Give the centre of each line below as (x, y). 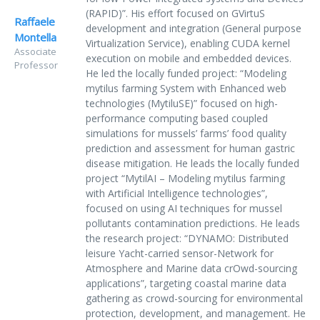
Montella (35, 37)
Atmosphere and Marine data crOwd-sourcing (191, 269)
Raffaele (35, 22)
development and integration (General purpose (194, 29)
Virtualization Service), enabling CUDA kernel (188, 44)
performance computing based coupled (177, 119)
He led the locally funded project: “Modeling (186, 74)
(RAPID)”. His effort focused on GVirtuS (175, 14)
